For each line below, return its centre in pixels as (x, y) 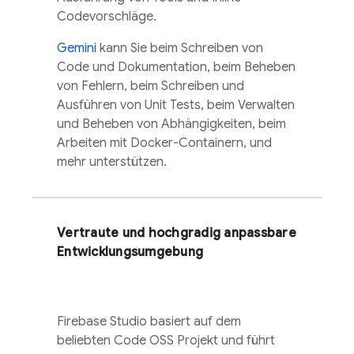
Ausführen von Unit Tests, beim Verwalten (176, 105)
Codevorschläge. (107, 17)
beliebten (85, 341)
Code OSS (144, 341)
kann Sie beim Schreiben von (180, 48)
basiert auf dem (194, 322)
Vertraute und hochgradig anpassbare (177, 233)
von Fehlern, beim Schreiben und (151, 86)
